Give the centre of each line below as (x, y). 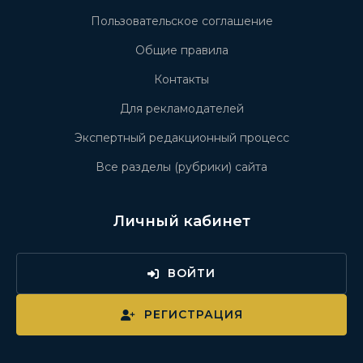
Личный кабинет (181, 222)
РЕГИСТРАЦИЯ (193, 315)
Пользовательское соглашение (181, 21)
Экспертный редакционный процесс (181, 138)
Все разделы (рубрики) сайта (181, 167)
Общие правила (181, 51)
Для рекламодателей (181, 109)
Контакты (181, 80)
